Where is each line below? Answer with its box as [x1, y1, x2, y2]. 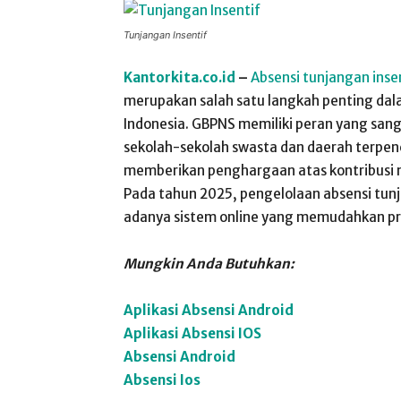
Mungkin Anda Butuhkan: [124, 255, 294, 272]
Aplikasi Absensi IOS [124, 325, 261, 342]
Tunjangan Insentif [124, 29, 207, 41]
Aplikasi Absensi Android [124, 302, 294, 319]
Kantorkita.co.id [124, 69, 238, 86]
